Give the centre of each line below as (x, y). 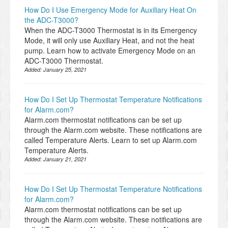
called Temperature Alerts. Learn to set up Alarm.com (111, 140)
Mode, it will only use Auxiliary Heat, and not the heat (109, 40)
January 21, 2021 (65, 159)
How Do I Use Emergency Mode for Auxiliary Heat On (110, 10)
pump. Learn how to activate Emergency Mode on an (110, 51)
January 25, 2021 (65, 70)
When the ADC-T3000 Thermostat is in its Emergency (111, 30)
